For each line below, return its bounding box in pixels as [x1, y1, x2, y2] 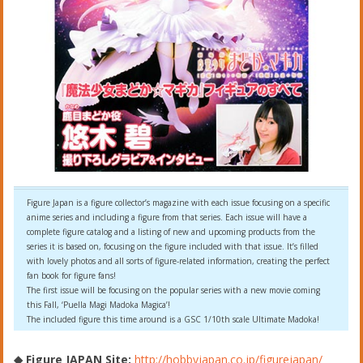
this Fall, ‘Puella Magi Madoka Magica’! [27, 298, 171, 310]
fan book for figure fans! [27, 269, 117, 281]
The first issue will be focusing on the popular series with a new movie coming [27, 284, 321, 296]
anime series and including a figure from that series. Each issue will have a [27, 211, 308, 223]
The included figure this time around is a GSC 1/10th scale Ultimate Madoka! [27, 313, 320, 325]
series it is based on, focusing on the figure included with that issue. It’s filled [27, 240, 319, 252]
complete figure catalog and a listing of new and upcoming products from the [27, 225, 316, 237]
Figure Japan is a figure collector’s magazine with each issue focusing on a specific [27, 196, 331, 208]
